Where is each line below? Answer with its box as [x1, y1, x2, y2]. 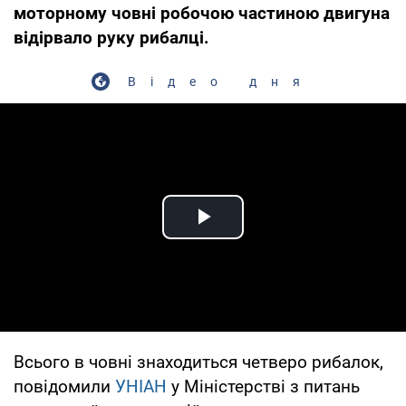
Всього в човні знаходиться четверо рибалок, [14, 351, 383, 372]
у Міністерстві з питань [167, 375, 360, 397]
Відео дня [128, 73, 314, 89]
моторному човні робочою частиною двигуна [14, 2, 390, 24]
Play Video [203, 222, 333, 253]
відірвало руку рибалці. [14, 26, 209, 48]
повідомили [14, 375, 115, 397]
